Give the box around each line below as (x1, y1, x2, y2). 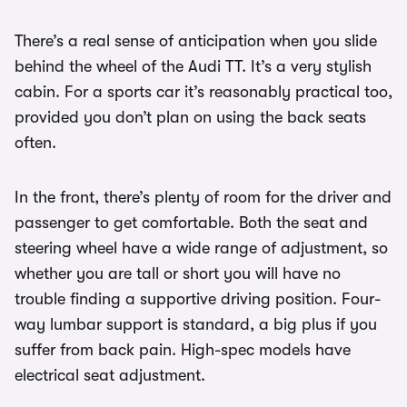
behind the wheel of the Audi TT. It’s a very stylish (15, 57, 372, 76)
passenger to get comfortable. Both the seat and (15, 213, 368, 233)
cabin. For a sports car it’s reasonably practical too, (15, 83, 392, 102)
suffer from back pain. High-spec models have (15, 341, 351, 360)
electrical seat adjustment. (15, 366, 205, 385)
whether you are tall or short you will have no (15, 264, 341, 283)
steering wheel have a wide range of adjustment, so (15, 239, 388, 258)
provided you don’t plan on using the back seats (15, 108, 366, 127)
